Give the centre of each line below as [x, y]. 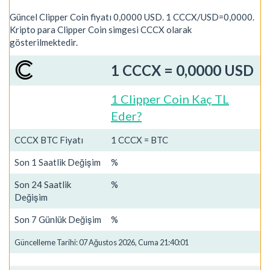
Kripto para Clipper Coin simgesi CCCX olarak [101, 30]
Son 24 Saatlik [43, 184]
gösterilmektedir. [44, 42]
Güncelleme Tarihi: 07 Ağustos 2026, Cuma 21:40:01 [102, 242]
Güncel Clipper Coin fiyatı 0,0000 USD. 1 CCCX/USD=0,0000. [132, 17]
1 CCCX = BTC [140, 140]
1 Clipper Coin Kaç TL [170, 99]
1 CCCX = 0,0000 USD [182, 70]
